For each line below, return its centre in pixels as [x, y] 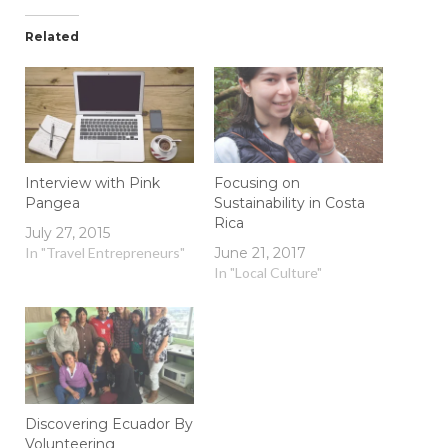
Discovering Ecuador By [109, 424]
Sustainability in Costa [289, 203]
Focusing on [257, 183]
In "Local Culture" [268, 273]
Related [52, 36]
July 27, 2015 [67, 233]
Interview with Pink [92, 183]
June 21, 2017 [260, 253]
